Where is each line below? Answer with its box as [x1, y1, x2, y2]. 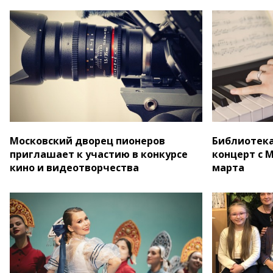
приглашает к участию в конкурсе [10, 147, 188, 161]
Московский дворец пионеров [10, 134, 165, 148]
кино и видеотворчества [10, 161, 139, 175]
